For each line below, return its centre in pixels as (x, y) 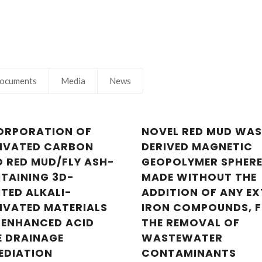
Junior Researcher (82, 184)
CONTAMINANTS (189, 253)
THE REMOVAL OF (191, 223)
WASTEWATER (182, 238)
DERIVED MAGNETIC (197, 147)
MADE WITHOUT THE (199, 177)
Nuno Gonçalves (82, 169)
